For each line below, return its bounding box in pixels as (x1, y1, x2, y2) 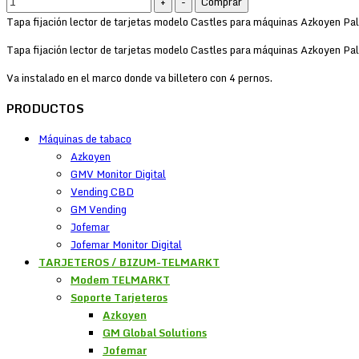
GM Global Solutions (103, 324, 207, 341)
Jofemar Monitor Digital (71, 236, 182, 253)
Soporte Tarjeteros (71, 288, 167, 306)
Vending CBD (71, 183, 134, 200)
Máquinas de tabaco (38, 130, 131, 147)
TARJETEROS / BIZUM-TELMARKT (38, 253, 220, 271)
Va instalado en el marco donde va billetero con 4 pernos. (6, 68, 272, 87)
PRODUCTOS (6, 98, 84, 118)
